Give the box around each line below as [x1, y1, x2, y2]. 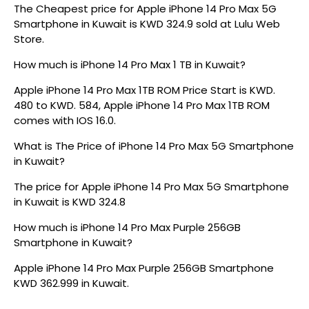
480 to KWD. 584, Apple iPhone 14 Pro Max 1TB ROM [14, 98, 270, 112]
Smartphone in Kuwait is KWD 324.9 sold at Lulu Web [14, 17, 280, 31]
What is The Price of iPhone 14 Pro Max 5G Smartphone [14, 139, 294, 153]
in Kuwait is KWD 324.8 [14, 195, 126, 209]
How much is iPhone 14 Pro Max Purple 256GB [14, 220, 241, 235]
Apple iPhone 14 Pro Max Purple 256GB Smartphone [14, 261, 274, 275]
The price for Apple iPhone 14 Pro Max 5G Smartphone [14, 179, 289, 194]
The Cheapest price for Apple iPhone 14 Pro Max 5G [14, 1, 277, 16]
